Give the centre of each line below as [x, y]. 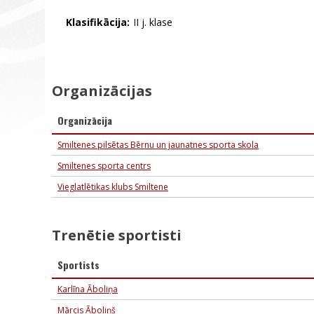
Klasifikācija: [98, 22]
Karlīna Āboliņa [88, 289]
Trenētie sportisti [117, 235]
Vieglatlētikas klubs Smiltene [113, 187]
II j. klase [153, 22]
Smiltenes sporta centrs [104, 166]
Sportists [78, 265]
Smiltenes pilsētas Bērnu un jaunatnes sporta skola [158, 145]
